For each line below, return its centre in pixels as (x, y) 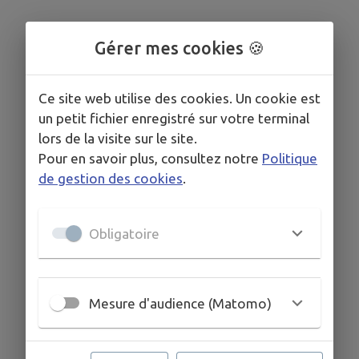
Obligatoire (124, 233)
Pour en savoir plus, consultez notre (149, 158)
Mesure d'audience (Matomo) (180, 303)
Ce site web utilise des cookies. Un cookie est (179, 98)
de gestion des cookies (111, 178)
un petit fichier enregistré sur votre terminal (174, 118)
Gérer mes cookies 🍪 (179, 48)
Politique (290, 158)
